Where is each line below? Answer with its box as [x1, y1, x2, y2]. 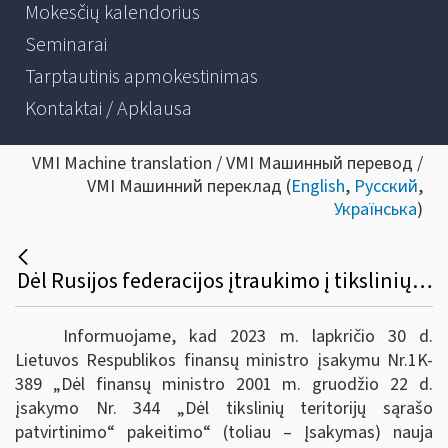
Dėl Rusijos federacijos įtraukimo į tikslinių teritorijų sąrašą [412, 265, 434, 298]
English [291, 174, 345, 199]
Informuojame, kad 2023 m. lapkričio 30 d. [63, 323, 433, 349]
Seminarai [25, 31, 107, 59]
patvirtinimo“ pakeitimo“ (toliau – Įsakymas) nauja [15, 419, 433, 445]
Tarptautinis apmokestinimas [25, 63, 258, 91]
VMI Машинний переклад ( [87, 174, 291, 199]
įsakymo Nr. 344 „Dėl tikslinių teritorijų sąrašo [15, 395, 433, 421]
